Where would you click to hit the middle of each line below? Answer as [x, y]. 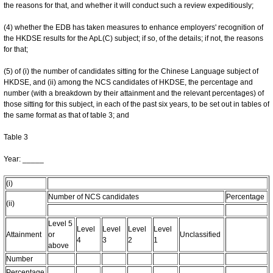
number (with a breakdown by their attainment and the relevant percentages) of [134, 93]
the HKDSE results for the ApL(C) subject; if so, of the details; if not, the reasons [133, 38]
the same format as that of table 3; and [66, 115]
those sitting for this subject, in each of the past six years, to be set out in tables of [136, 104]
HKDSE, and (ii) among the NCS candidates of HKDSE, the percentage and [128, 82]
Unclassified [200, 234]
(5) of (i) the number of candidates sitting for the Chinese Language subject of [131, 71]
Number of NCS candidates [94, 197]
